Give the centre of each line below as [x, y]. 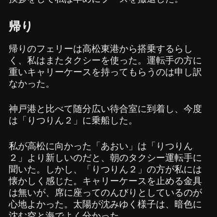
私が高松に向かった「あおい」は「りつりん [101, 146]
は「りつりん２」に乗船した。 [73, 121]
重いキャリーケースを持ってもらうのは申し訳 [105, 72]
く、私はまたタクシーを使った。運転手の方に [105, 60]
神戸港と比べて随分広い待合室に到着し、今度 [105, 109]
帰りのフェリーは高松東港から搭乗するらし [101, 48]
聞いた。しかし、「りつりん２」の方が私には [105, 169]
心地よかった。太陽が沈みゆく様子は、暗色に [105, 204]
